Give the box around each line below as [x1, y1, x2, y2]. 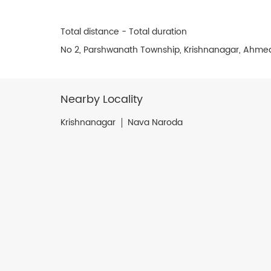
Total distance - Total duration [60, 24, 187, 39]
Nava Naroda [127, 115, 183, 129]
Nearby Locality [60, 90, 143, 108]
